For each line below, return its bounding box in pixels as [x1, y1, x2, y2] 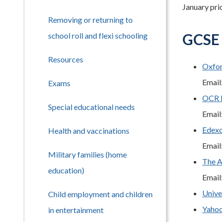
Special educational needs [48, 102, 135, 111]
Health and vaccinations [48, 126, 129, 135]
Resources [48, 55, 83, 64]
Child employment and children [48, 189, 153, 199]
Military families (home [48, 150, 127, 159]
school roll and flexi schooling [48, 31, 148, 40]
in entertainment [48, 205, 104, 215]
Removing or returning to [48, 15, 133, 24]
